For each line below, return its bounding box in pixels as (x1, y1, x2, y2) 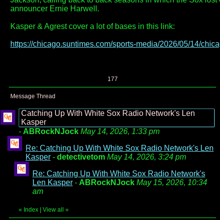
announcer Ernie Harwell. (10, 4, 99, 13)
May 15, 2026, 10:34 (137, 178, 207, 187)
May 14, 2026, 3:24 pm (107, 153, 186, 162)
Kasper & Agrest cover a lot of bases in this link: (10, 22, 175, 31)
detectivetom (57, 153, 105, 162)
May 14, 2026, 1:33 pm (81, 127, 160, 136)
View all (43, 206, 64, 214)
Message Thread (10, 93, 55, 100)
